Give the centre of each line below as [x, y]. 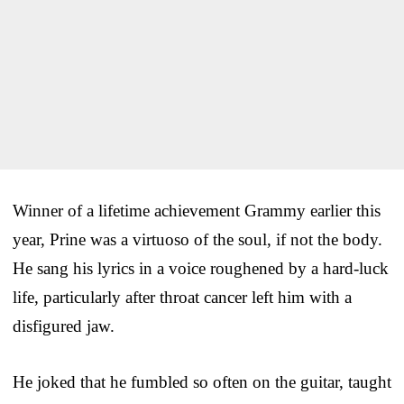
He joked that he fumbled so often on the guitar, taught [202, 381]
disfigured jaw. [64, 326]
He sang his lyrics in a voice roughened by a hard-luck [201, 268]
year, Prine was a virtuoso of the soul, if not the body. [197, 239]
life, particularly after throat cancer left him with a [182, 297]
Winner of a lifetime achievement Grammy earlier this [197, 210]
